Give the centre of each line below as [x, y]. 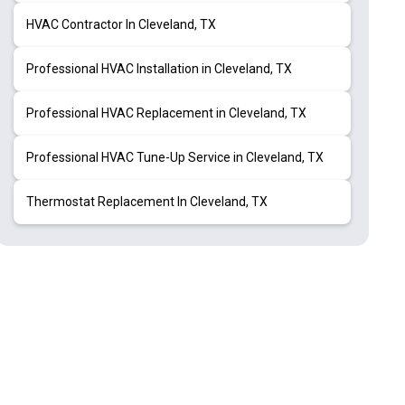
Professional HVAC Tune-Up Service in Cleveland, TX [174, 157]
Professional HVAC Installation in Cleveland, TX [159, 68]
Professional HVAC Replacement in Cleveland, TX [166, 113]
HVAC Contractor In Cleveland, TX [121, 24]
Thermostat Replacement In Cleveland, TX [146, 201]
